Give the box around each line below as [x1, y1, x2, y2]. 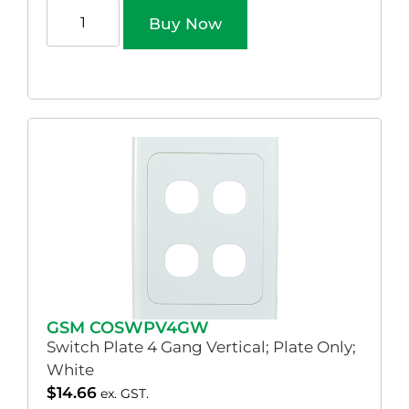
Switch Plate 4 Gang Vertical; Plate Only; [47, 337, 356, 356]
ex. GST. [100, 385, 149, 401]
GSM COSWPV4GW [47, 317, 209, 338]
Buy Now [149, 14, 222, 33]
